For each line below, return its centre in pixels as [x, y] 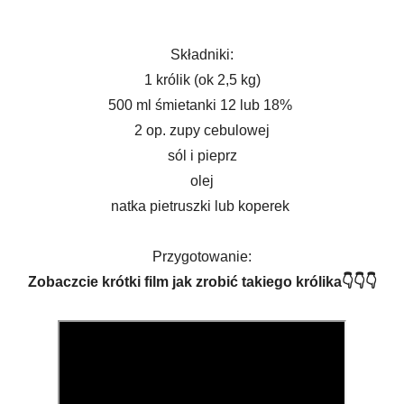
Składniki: [202, 55]
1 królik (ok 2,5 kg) [202, 80]
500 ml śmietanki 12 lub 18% [202, 105]
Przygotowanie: [202, 257]
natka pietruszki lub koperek [202, 206]
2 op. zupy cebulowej [202, 130]
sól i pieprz [202, 156]
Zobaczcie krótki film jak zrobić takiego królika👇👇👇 [202, 282]
